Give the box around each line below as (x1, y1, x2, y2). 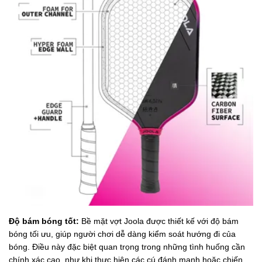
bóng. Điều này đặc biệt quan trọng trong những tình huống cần (9, 242, 245, 252)
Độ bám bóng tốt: (9, 216, 81, 226)
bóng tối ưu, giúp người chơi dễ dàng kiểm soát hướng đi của (9, 229, 236, 239)
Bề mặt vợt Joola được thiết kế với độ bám (81, 216, 239, 226)
